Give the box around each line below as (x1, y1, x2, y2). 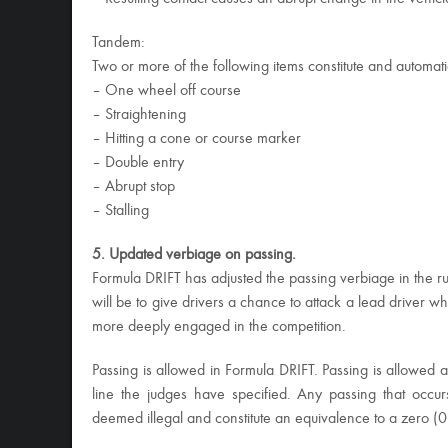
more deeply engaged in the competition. (92, 319, 346, 335)
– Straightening (92, 107, 186, 123)
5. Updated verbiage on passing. (92, 247, 296, 263)
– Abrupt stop (92, 179, 175, 195)
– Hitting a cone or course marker (92, 131, 301, 147)
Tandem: (92, 35, 145, 51)
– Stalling (92, 203, 149, 219)
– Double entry (92, 155, 184, 171)
